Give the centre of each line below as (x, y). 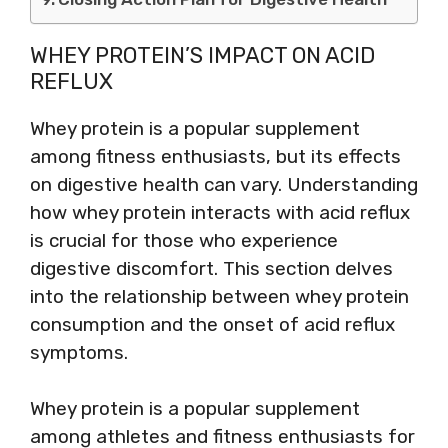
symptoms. (79, 352)
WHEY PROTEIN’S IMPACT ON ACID (202, 55)
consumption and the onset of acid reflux (212, 324)
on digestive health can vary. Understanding (224, 184)
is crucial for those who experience (184, 240)
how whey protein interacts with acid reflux (220, 212)
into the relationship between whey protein (219, 296)
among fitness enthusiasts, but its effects (215, 156)
